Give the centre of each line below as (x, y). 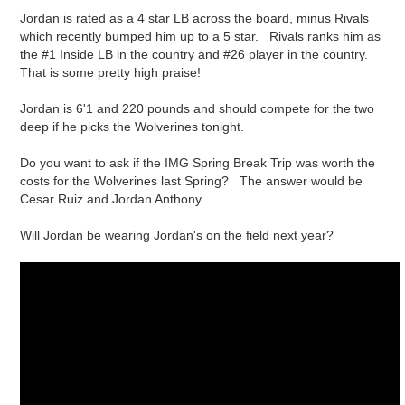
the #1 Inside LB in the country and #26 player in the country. (198, 55)
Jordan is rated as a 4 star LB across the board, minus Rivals (194, 19)
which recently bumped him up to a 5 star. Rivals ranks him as (200, 37)
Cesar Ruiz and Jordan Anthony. (112, 199)
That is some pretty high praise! (110, 73)
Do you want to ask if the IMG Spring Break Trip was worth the (198, 163)
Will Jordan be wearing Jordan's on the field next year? (177, 235)
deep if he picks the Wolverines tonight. (132, 127)
